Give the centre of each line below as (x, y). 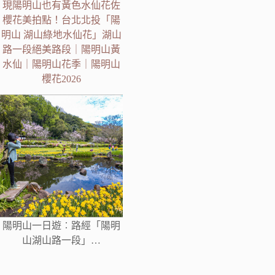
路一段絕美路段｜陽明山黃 (62, 49)
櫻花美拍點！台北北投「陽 (62, 20)
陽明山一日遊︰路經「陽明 (62, 225)
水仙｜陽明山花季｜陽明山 (62, 64)
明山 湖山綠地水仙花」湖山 (62, 34)
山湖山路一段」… (62, 240)
